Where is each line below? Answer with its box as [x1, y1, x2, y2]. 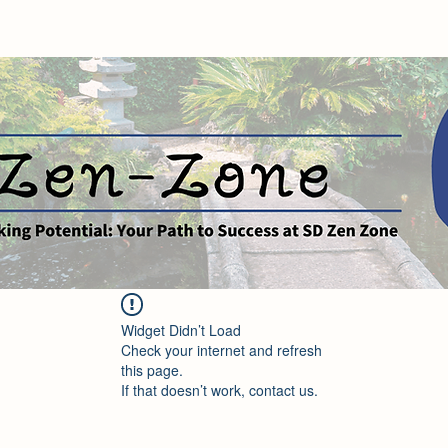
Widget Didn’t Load [121, 320, 241, 340]
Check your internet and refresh [121, 340, 322, 360]
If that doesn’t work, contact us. [121, 380, 318, 400]
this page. [121, 360, 183, 380]
